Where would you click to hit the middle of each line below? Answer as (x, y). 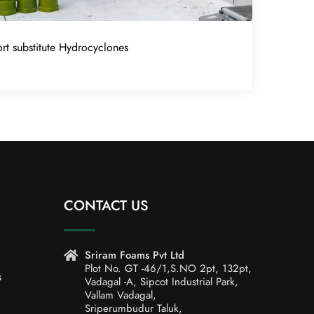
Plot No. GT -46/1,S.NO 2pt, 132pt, (168, 269)
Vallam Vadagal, (121, 295)
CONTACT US (106, 206)
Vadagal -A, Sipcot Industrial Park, (162, 282)
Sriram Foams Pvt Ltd (135, 255)
